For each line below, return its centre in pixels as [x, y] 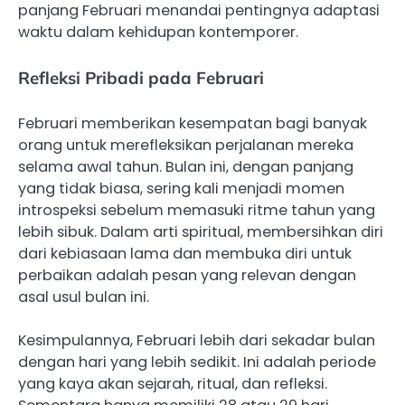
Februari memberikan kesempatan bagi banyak [193, 123]
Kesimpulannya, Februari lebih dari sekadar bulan [197, 340]
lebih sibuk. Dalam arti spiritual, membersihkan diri [201, 231]
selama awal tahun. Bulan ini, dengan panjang [186, 166]
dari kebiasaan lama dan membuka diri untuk [185, 253]
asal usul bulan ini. [84, 297]
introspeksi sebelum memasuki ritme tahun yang [197, 210]
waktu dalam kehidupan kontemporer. [158, 33]
